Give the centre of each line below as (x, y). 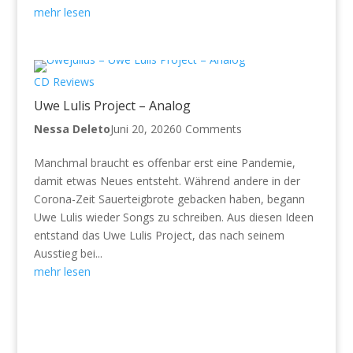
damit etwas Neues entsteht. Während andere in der (167, 180)
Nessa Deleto (72, 128)
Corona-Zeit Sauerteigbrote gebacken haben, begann (169, 199)
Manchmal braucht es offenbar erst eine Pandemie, (164, 162)
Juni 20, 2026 (143, 128)
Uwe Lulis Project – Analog (112, 105)
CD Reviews (64, 81)
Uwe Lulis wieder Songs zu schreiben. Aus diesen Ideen (173, 217)
